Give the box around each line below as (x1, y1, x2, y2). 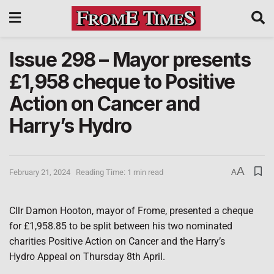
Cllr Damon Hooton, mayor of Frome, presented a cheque (9, 205, 253, 217)
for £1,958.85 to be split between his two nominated (9, 220, 232, 232)
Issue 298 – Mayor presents (9, 48, 251, 72)
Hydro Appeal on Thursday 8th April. (9, 251, 165, 262)
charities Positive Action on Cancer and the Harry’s (9, 235, 225, 247)
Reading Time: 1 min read (76, 167, 163, 177)
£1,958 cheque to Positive (9, 70, 235, 94)
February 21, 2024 (9, 167, 70, 177)
